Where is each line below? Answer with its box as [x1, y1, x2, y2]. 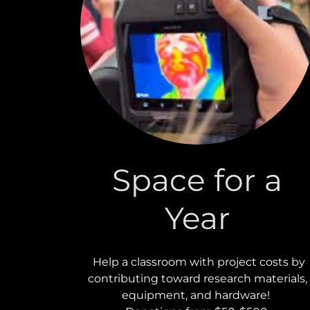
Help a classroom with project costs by [89, 255, 305, 268]
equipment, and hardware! [122, 288, 273, 302]
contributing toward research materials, [87, 271, 307, 285]
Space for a [112, 161, 283, 199]
